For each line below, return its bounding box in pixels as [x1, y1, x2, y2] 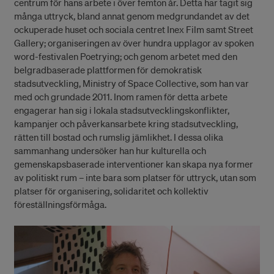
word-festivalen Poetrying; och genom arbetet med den [14, 50, 237, 62]
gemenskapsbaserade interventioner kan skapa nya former [14, 158, 253, 170]
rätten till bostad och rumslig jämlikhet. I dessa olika [14, 131, 223, 143]
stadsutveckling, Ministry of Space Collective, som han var [14, 77, 249, 89]
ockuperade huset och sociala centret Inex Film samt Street [14, 23, 253, 35]
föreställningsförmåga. [14, 198, 106, 210]
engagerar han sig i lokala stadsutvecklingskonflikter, [14, 104, 229, 116]
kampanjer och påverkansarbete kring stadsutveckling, [14, 117, 238, 130]
